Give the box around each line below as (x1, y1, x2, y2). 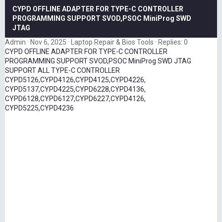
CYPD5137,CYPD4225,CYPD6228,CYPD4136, (5, 85, 146, 94)
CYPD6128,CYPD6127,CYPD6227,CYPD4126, (5, 95, 146, 103)
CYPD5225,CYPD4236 (5, 104, 74, 112)
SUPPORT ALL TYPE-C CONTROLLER (5, 66, 120, 75)
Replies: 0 (158, 38, 188, 47)
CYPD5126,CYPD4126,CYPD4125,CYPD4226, (5, 76, 146, 84)
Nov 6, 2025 (30, 38, 66, 47)
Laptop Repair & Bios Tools (71, 38, 154, 47)
